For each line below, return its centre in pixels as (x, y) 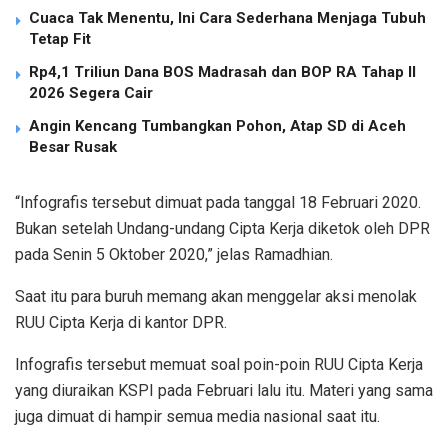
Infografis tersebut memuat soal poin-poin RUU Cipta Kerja (219, 364)
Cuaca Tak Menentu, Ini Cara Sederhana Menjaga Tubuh (227, 17)
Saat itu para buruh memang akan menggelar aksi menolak (216, 296)
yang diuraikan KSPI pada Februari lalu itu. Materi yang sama (224, 390)
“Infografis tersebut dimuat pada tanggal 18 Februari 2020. (218, 202)
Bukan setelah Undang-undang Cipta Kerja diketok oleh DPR (222, 228)
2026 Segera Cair (91, 92)
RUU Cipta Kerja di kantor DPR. (121, 322)
